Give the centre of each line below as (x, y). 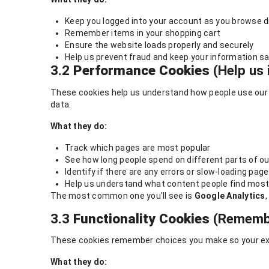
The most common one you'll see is (122, 195)
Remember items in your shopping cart (143, 33)
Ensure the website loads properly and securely (159, 45)
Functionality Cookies (141, 218)
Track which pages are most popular (138, 147)
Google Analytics (230, 195)
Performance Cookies (141, 71)
